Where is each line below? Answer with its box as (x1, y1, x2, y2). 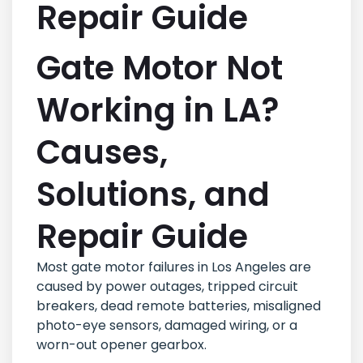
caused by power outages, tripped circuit (36, 277, 298, 297)
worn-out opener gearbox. (36, 335, 207, 355)
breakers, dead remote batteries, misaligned (36, 297, 321, 316)
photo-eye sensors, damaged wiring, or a (36, 316, 297, 335)
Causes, (36, 130, 168, 176)
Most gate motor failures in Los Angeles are (36, 258, 311, 277)
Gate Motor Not (36, 45, 283, 92)
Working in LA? (36, 88, 279, 134)
